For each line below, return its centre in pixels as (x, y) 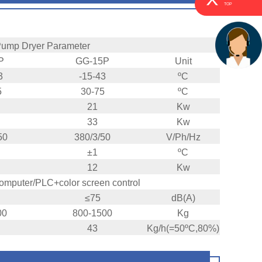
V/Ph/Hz (183, 137)
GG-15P (92, 61)
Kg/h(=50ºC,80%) (183, 229)
